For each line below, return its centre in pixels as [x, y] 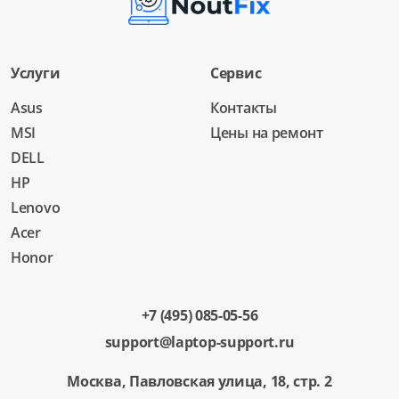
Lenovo [36, 207]
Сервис [236, 73]
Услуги [36, 73]
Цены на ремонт [267, 132]
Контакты [244, 107]
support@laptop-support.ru [199, 342]
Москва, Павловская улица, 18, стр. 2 [199, 381]
